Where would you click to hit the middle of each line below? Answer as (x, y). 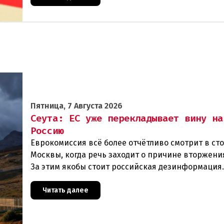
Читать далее (65, 190)
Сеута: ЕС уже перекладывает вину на (127, 118)
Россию (47, 131)
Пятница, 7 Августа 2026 (76, 106)
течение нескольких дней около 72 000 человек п (126, 179)
